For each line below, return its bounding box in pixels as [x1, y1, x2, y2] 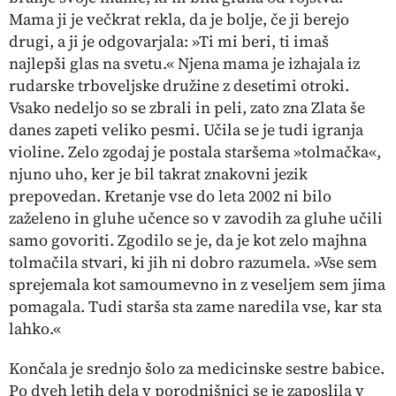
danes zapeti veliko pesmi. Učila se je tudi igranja [9, 118, 363, 141]
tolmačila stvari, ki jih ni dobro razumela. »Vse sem [9, 250, 377, 273]
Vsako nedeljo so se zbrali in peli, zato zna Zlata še [9, 95, 365, 118]
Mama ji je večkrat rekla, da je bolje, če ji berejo [9, 7, 349, 30]
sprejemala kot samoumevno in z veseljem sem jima [9, 272, 385, 295]
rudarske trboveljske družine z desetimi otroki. [9, 73, 349, 96]
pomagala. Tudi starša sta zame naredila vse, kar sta [9, 294, 382, 317]
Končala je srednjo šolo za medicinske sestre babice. [9, 356, 385, 379]
